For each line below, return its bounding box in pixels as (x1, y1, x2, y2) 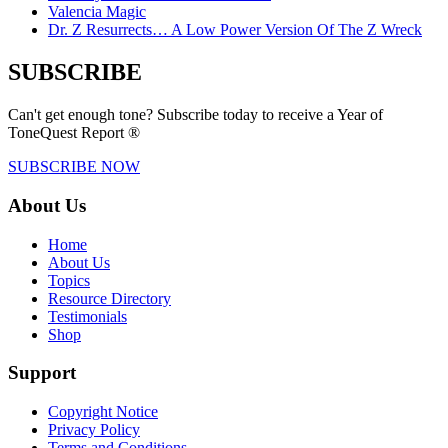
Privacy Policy (48, 421, 140, 439)
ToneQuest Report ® (8, 124, 140, 142)
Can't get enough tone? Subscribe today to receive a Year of (8, 106, 383, 124)
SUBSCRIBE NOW (8, 158, 140, 176)
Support (8, 362, 76, 384)
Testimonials (48, 307, 127, 325)
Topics (48, 271, 90, 289)
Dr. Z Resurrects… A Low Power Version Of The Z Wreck (48, 21, 422, 39)
